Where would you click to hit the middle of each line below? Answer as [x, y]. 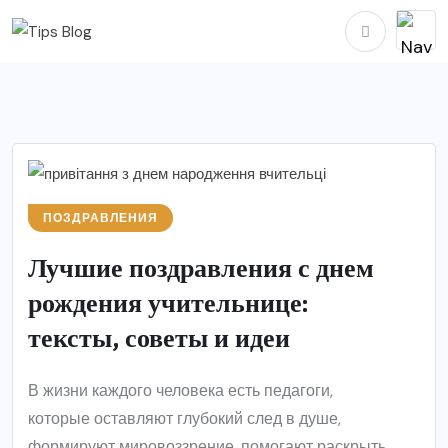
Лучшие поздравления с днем [201, 268]
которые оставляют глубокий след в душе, [184, 418]
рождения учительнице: [168, 303]
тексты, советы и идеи [159, 338]
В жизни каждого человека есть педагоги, [180, 390]
